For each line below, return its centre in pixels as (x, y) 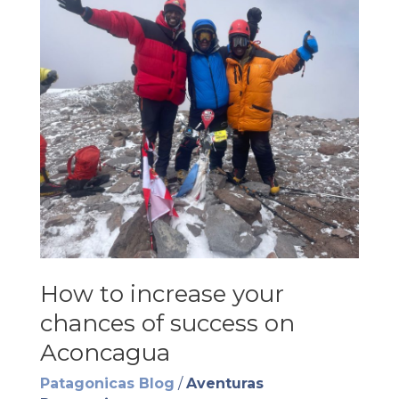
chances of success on (167, 324)
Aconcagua (105, 353)
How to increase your (162, 294)
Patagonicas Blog (107, 383)
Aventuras (224, 383)
